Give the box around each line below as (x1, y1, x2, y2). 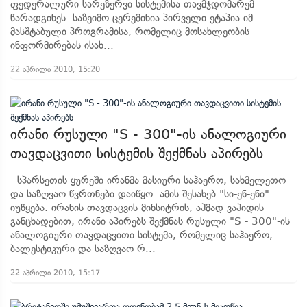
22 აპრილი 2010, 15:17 (10, 268, 100, 278)
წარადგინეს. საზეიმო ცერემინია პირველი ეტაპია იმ (10, 12, 253, 24)
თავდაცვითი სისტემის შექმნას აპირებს (10, 145, 263, 162)
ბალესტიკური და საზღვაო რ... (10, 243, 156, 255)
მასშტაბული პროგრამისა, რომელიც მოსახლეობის (10, 25, 249, 38)
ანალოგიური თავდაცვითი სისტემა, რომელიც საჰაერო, (10, 229, 273, 241)
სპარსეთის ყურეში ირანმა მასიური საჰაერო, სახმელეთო (10, 174, 286, 186)
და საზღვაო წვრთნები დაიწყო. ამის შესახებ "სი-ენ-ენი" (10, 188, 269, 200)
